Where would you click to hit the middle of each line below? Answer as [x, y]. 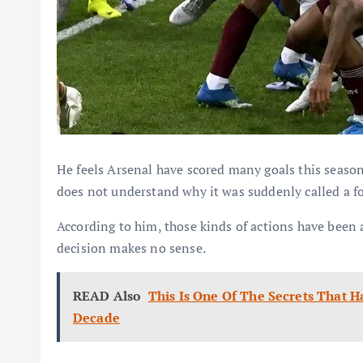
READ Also [107, 296]
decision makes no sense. [131, 248]
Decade [96, 318]
